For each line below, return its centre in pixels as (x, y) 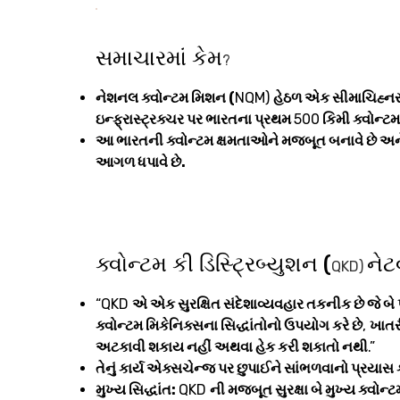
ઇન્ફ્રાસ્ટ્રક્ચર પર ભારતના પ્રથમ (195, 120)
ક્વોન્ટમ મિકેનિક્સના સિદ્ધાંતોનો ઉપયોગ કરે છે (229, 326)
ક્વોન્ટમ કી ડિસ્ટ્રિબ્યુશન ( (213, 265)
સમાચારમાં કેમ (159, 58)
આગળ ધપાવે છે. (141, 162)
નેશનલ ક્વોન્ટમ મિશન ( (165, 98)
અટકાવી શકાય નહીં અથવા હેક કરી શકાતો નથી (232, 347)
